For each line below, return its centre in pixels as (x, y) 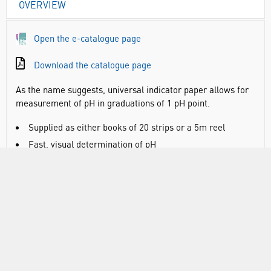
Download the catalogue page (93, 65)
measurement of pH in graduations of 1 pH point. (113, 103)
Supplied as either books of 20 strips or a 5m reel (127, 127)
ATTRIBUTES (46, 243)
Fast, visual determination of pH (92, 144)
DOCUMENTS (47, 187)
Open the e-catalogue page (87, 38)
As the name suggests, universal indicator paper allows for (132, 90)
